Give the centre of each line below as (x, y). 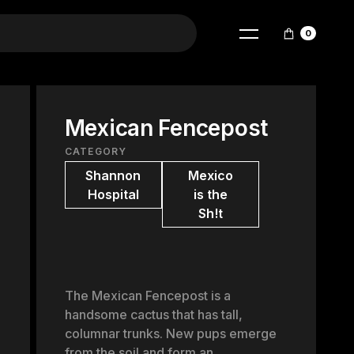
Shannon (113, 175)
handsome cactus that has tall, (153, 314)
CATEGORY (96, 151)
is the (210, 194)
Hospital (113, 194)
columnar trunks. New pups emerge (170, 333)
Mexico (210, 175)
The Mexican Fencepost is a (147, 296)
